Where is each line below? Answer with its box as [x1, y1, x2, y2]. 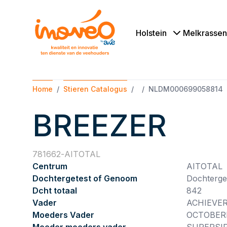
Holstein [136, 27, 167, 38]
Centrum [32, 161, 67, 171]
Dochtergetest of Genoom [32, 173, 137, 183]
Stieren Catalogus [63, 85, 127, 93]
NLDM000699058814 [148, 85, 223, 93]
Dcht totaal [32, 185, 77, 196]
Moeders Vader [32, 210, 94, 220]
